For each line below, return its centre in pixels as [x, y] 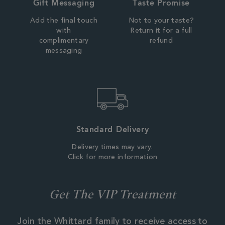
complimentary [64, 41]
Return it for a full [161, 31]
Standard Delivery [113, 129]
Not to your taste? [161, 21]
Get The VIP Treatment [113, 194]
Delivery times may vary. [113, 147]
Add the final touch [64, 21]
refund [161, 41]
